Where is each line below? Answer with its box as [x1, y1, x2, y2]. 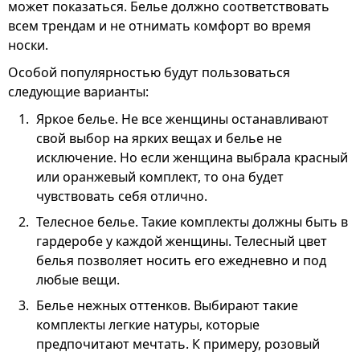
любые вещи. [36, 270, 120, 288]
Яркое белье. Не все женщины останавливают [36, 109, 329, 128]
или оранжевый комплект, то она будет [36, 167, 284, 186]
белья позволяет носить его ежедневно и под [36, 251, 326, 269]
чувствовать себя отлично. [36, 186, 207, 205]
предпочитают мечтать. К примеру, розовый [36, 334, 320, 353]
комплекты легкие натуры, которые [36, 315, 260, 333]
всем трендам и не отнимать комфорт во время [8, 16, 311, 35]
